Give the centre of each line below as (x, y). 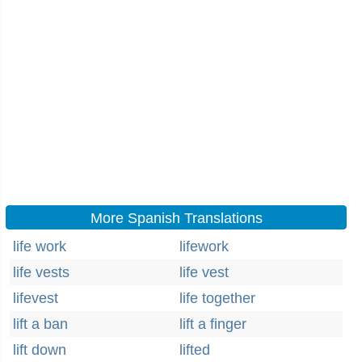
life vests (41, 272)
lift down (40, 350)
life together (217, 298)
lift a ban (40, 324)
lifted (195, 350)
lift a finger (213, 324)
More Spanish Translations (176, 218)
